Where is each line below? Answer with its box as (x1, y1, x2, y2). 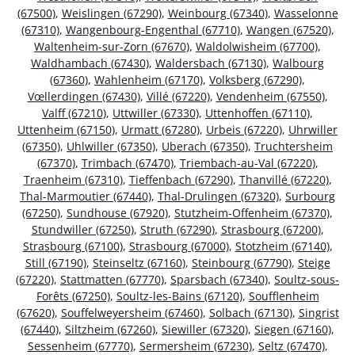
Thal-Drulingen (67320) (158, 189, 279, 204)
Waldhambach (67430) (31, 55, 149, 71)
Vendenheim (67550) (216, 89, 325, 105)
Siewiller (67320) (162, 322, 248, 338)
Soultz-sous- (274, 272, 339, 288)
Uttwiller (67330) (113, 105, 199, 121)
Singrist (298, 305, 339, 321)
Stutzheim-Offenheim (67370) (174, 205, 330, 221)
